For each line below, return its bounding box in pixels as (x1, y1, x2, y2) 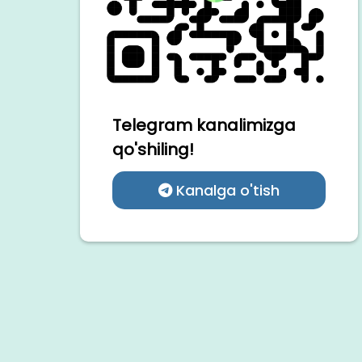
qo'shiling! (112, 138, 194, 162)
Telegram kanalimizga (112, 114, 296, 137)
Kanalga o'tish (171, 180, 280, 201)
